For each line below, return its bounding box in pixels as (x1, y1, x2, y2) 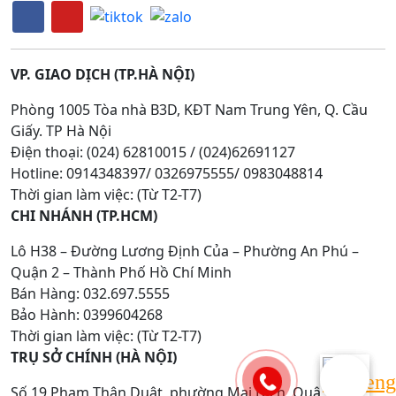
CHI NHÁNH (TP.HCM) (11, 205, 157, 225)
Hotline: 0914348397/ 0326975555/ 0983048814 (11, 163, 323, 183)
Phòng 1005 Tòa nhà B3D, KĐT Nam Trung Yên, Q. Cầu (11, 99, 368, 119)
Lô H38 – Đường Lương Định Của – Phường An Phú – (11, 240, 359, 261)
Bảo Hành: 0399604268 (11, 304, 163, 324)
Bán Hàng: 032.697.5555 (11, 283, 170, 303)
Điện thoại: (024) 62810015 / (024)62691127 (11, 141, 295, 162)
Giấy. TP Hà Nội (11, 120, 111, 141)
